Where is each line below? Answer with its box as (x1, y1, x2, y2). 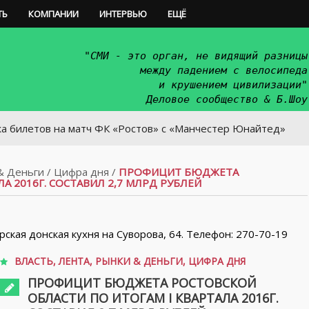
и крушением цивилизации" (159, 79, 308, 91)
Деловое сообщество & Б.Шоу (146, 93, 308, 106)
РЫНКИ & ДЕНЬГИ (95, 255, 183, 268)
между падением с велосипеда (140, 64, 308, 77)
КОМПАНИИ (28, 8, 79, 20)
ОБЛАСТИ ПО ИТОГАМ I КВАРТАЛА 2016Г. (28, 290, 279, 306)
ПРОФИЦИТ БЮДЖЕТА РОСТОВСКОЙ (28, 275, 257, 291)
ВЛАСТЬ (14, 255, 53, 268)
